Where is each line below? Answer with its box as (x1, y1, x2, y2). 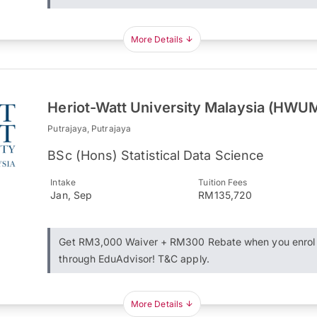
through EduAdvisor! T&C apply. (59, 253, 209, 265)
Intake (50, 177, 76, 188)
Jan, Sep (50, 189, 92, 201)
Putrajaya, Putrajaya (47, 123, 131, 134)
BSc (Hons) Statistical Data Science (47, 148, 265, 163)
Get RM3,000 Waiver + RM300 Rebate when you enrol (59, 236, 316, 248)
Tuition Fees (198, 177, 248, 188)
